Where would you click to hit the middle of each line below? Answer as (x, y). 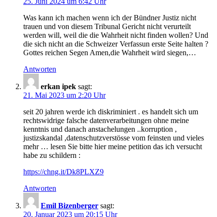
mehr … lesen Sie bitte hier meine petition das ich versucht (113, 146)
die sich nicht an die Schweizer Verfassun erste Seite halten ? (116, 44)
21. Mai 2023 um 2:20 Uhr (64, 95)
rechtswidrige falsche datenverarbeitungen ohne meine (106, 120)
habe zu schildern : (52, 155)
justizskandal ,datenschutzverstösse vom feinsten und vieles (114, 138)
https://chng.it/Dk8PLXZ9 (63, 171)
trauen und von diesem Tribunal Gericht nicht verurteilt (107, 26)
